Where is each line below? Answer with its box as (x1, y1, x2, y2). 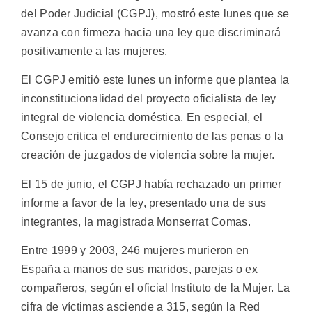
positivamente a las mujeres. (21, 45, 168, 57)
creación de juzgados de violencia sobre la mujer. (21, 149, 275, 162)
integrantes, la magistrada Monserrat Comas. (21, 215, 251, 228)
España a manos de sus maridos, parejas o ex (21, 263, 258, 276)
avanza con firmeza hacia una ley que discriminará (21, 26, 281, 38)
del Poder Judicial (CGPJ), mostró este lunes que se (21, 8, 290, 19)
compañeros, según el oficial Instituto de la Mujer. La (21, 282, 290, 295)
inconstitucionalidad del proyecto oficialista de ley (21, 93, 276, 105)
